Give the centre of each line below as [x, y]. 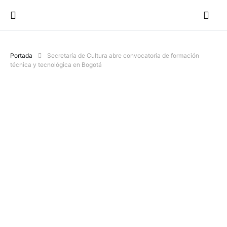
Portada [21, 55]
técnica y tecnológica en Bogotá [56, 65]
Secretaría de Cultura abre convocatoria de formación [123, 55]
